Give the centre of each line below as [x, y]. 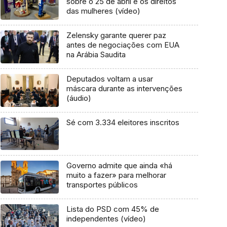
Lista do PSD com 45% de [112, 209]
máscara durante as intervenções [124, 88]
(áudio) [79, 98]
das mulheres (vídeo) [103, 11]
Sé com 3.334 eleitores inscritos [123, 122]
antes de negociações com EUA [123, 45]
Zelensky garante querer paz [116, 35]
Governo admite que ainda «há [119, 166]
